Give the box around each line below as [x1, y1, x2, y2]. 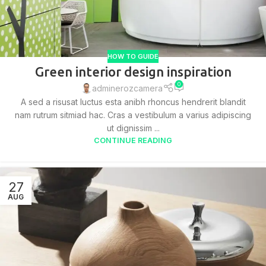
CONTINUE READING [94, 136, 172, 145]
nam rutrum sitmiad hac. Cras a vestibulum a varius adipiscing [15, 110, 251, 120]
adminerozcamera [92, 83, 163, 93]
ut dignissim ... [106, 123, 160, 133]
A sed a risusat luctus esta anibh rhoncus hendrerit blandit [20, 97, 246, 107]
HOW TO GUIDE [107, 52, 159, 61]
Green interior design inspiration [34, 64, 232, 80]
